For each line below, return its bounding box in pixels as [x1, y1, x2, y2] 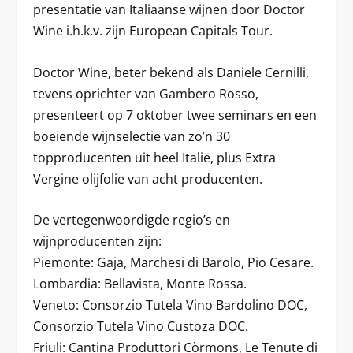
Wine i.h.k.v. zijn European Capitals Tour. [33, 22, 273, 40]
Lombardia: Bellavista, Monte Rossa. [33, 275, 247, 293]
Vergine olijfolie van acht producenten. [33, 169, 263, 188]
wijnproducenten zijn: [33, 232, 162, 251]
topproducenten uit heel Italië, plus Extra [33, 148, 277, 166]
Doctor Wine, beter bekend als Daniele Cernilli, [33, 63, 310, 81]
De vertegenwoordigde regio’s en [33, 211, 231, 229]
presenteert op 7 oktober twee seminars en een [33, 106, 318, 124]
